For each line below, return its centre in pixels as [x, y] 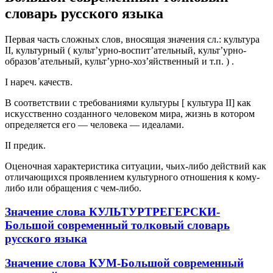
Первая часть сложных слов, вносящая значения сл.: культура [132, 39]
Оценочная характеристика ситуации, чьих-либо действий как [136, 166]
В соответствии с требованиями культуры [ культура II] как [128, 102]
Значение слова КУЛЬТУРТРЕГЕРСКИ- [112, 211]
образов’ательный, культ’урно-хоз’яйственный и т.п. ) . [119, 61]
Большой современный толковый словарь [117, 225]
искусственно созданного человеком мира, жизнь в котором [130, 113]
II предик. [25, 145]
